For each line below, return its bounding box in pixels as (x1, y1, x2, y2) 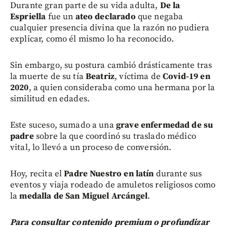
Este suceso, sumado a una (10, 119, 116, 131)
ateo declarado (75, 11, 136, 22)
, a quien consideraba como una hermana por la (28, 82, 215, 93)
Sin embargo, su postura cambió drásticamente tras (10, 59, 212, 71)
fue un (46, 11, 75, 22)
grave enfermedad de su (116, 119, 213, 131)
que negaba (135, 11, 183, 22)
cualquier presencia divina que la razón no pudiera (10, 22, 210, 33)
